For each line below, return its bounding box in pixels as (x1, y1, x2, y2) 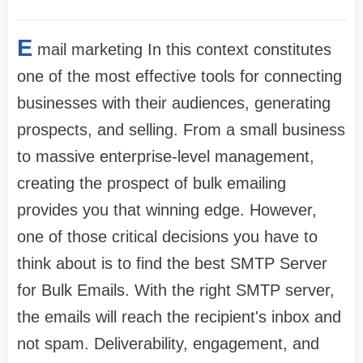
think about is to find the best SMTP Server (17, 254, 327, 273)
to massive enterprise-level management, (17, 147, 314, 166)
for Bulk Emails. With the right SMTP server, (17, 281, 335, 300)
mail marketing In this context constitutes (37, 41, 331, 59)
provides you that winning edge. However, (17, 201, 317, 220)
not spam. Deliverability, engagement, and (17, 335, 319, 353)
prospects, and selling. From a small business (17, 121, 345, 139)
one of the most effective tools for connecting (17, 67, 342, 86)
